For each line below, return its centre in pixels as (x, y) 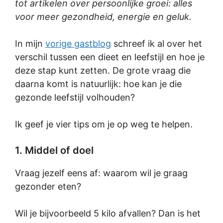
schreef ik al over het (157, 44)
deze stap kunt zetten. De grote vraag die (103, 70)
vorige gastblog (78, 44)
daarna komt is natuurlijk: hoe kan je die (98, 84)
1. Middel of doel (54, 150)
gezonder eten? (48, 186)
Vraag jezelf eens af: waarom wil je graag (101, 173)
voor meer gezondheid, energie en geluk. (103, 17)
